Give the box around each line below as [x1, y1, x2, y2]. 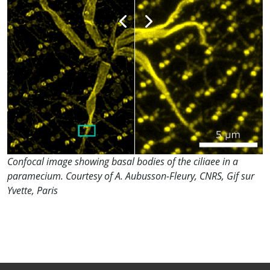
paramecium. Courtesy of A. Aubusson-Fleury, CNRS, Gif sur [7, 169, 254, 183]
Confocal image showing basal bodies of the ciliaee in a [7, 154, 238, 168]
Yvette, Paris [7, 183, 58, 197]
